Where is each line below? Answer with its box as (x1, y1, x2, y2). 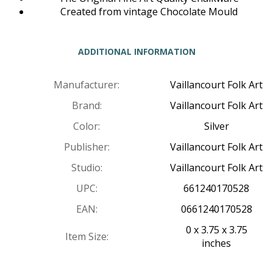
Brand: (71, 99, 102, 113)
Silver (204, 119, 229, 133)
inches (202, 236, 231, 250)
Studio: (71, 161, 102, 175)
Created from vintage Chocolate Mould (60, 5, 238, 19)
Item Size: (65, 230, 108, 244)
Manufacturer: (54, 78, 119, 92)
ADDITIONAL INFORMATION (77, 46, 196, 58)
